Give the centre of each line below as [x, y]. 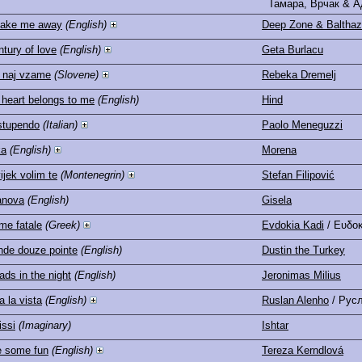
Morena [279, 149]
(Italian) [60, 124]
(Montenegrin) [93, 175]
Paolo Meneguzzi [302, 124]
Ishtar [275, 325]
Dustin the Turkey [303, 250]
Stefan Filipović [298, 175]
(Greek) [63, 225]
